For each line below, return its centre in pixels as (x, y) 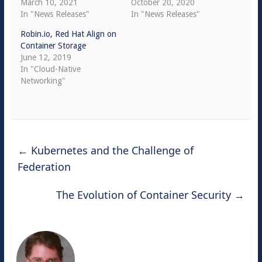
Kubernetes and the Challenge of (111, 150)
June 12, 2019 (46, 57)
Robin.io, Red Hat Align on (68, 34)
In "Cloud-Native (50, 69)
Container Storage (53, 46)
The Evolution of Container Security (145, 195)
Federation (44, 167)
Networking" (43, 81)
